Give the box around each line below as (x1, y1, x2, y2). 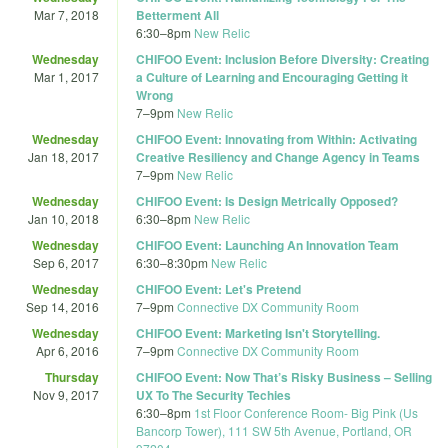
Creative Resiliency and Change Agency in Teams (136, 147, 420, 166)
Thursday (45, 367, 99, 386)
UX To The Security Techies (136, 385, 291, 404)
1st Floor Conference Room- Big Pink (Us (194, 403, 418, 421)
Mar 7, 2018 (34, 5, 99, 23)
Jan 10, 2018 (28, 209, 99, 227)
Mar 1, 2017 (34, 67, 99, 85)
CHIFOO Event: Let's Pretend (136, 279, 301, 298)
